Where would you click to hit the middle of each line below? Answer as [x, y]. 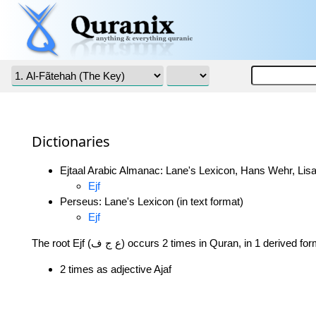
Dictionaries [71, 142]
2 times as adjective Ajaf [116, 269]
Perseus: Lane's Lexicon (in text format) [152, 202]
